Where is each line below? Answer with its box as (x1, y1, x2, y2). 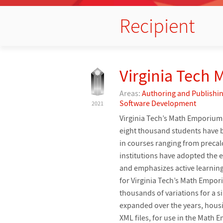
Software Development (119, 98, 196, 108)
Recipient (119, 13, 195, 38)
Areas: (119, 88, 142, 98)
